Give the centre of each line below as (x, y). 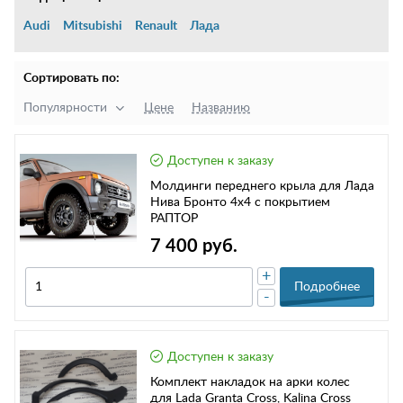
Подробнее (327, 287)
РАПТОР (174, 219)
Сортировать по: (72, 78)
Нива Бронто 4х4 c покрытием (202, 202)
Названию (221, 108)
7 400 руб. (194, 247)
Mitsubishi (93, 26)
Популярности (65, 108)
